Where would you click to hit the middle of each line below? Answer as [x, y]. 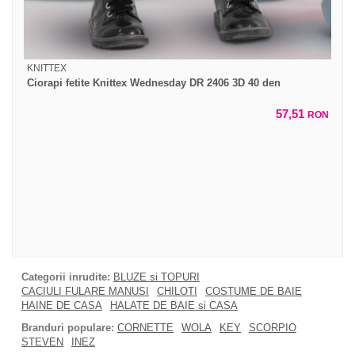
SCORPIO [273, 328]
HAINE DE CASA [62, 306]
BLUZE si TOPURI [157, 277]
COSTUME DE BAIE [254, 292]
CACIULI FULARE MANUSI [85, 292]
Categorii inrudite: [66, 277]
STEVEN [42, 342]
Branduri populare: [68, 328]
